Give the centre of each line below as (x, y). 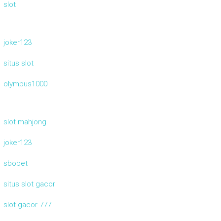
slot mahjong (25, 122)
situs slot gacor (29, 184)
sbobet (15, 163)
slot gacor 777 (27, 204)
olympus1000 (25, 84)
